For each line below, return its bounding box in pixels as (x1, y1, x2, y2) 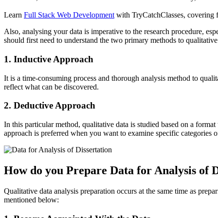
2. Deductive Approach (4, 100, 95, 111)
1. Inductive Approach (4, 54, 93, 64)
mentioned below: (4, 195, 59, 204)
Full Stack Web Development (24, 11, 114, 19)
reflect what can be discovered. (4, 82, 99, 91)
